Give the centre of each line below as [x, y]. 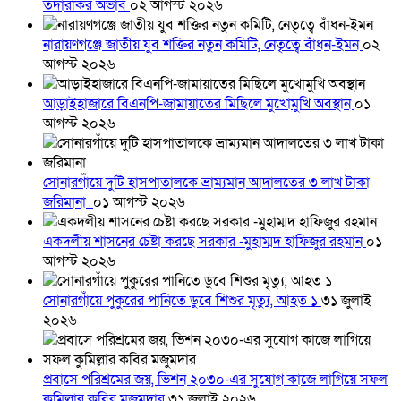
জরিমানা [68, 203]
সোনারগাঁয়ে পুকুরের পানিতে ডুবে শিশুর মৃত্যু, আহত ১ [182, 301]
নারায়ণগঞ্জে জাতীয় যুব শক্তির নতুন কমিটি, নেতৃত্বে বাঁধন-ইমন [203, 45]
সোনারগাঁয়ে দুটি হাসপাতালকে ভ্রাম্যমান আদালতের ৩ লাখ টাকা [206, 183]
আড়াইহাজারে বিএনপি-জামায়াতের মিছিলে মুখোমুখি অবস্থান [199, 104]
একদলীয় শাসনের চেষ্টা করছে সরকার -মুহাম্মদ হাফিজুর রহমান [205, 242]
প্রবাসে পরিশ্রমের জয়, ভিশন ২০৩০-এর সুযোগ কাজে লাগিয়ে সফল [215, 380]
